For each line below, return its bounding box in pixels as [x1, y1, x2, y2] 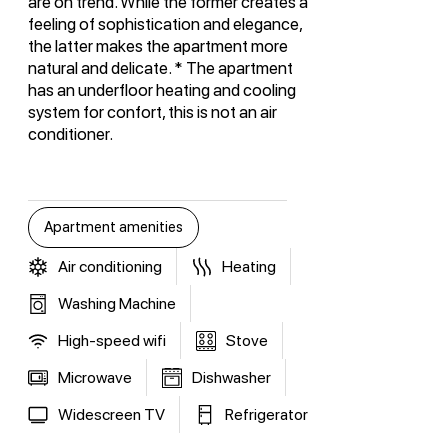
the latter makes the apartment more [27, 36, 288, 57]
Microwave [57, 368, 132, 388]
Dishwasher [191, 368, 271, 388]
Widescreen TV [57, 405, 165, 425]
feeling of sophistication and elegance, [27, 14, 302, 35]
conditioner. [27, 124, 113, 145]
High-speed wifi [57, 331, 166, 351]
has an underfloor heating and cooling [27, 80, 296, 101]
